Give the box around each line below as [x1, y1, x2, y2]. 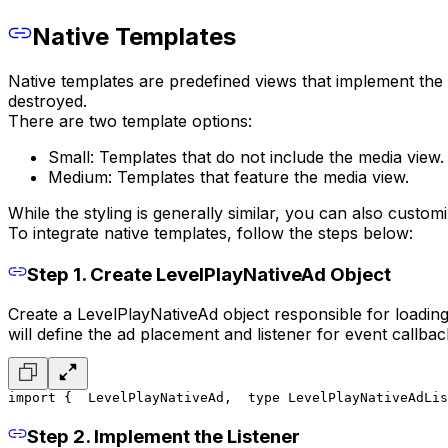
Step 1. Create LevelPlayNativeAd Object [26, 262, 391, 286]
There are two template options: [8, 111, 252, 132]
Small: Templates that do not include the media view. [48, 147, 444, 168]
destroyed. [8, 91, 87, 112]
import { [8, 390, 72, 406]
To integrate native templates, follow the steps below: [8, 223, 413, 244]
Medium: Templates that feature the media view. [48, 167, 409, 188]
